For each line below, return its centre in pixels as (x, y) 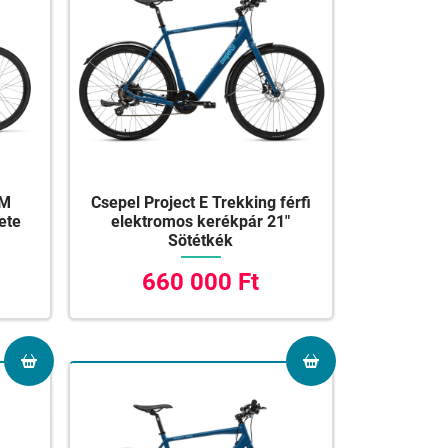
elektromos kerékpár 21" (201, 222)
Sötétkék (201, 241)
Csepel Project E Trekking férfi (200, 203)
